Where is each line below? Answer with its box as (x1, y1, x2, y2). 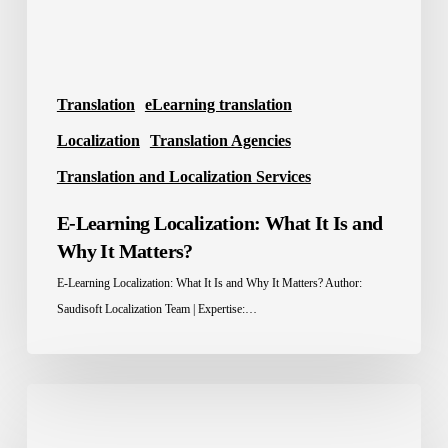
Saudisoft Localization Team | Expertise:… (56, 302, 257, 317)
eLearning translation (144, 96, 292, 114)
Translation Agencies (149, 132, 291, 150)
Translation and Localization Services (56, 168, 311, 186)
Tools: (25, 412, 71, 433)
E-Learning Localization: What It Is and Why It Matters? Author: (56, 276, 362, 291)
